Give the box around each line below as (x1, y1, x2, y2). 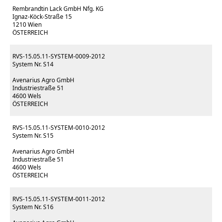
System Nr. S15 (12, 131, 54, 140)
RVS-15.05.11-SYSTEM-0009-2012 (12, 52, 105, 60)
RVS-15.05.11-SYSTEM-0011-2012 (12, 195, 105, 203)
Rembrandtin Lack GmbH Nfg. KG (12, 4, 104, 13)
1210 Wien (12, 20, 42, 29)
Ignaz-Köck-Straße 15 (12, 12, 72, 21)
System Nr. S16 (12, 203, 54, 211)
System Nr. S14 (12, 60, 54, 68)
